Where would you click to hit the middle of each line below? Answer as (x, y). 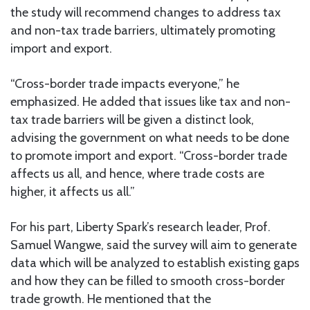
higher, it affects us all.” (73, 191)
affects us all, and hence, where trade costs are (137, 173)
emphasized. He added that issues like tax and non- (151, 101)
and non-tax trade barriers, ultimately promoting (143, 30)
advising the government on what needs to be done (150, 137)
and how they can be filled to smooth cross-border (148, 281)
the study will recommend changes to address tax (146, 12)
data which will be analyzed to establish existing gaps (155, 263)
